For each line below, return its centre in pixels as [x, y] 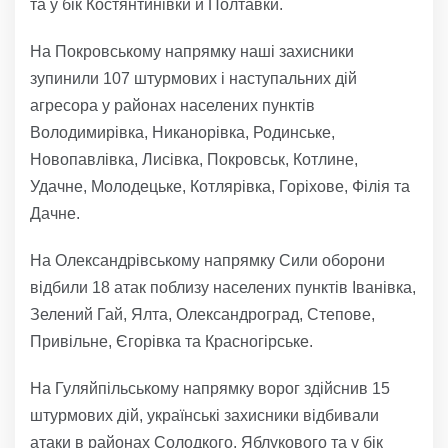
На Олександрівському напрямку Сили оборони [207, 260]
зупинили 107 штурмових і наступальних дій [193, 78]
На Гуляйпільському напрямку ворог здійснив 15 [210, 388]
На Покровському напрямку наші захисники [192, 51]
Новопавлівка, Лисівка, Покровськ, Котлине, [194, 159]
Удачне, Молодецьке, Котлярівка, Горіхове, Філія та [220, 186]
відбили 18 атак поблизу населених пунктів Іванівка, [223, 287]
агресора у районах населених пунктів [172, 105]
